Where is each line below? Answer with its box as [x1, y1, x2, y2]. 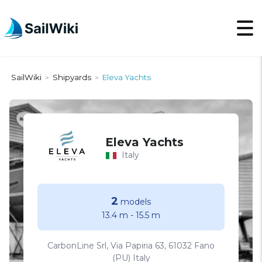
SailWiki [11, 73, 42, 82]
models [118, 196, 151, 207]
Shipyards [53, 73, 91, 82]
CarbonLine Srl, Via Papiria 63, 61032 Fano [47, 240, 215, 251]
